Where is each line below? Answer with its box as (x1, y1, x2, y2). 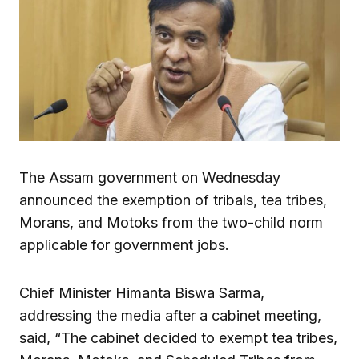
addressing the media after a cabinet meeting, (19, 306, 321, 324)
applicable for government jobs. (19, 236, 229, 253)
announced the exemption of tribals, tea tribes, (19, 191, 327, 208)
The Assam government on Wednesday (19, 168, 280, 186)
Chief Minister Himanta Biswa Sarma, (19, 284, 264, 301)
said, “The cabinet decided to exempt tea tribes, (19, 329, 337, 346)
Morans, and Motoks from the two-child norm (19, 213, 323, 231)
